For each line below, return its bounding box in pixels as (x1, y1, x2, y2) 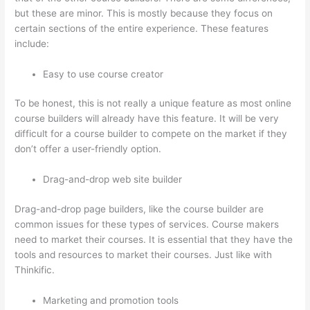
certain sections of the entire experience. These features (15, 22, 269, 34)
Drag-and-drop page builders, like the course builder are (15, 203, 264, 215)
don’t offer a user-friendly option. (15, 143, 162, 155)
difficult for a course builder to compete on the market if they (15, 128, 288, 140)
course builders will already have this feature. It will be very (15, 113, 280, 125)
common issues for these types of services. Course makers (15, 218, 280, 230)
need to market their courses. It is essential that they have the (15, 233, 293, 245)
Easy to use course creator (43, 68, 164, 80)
